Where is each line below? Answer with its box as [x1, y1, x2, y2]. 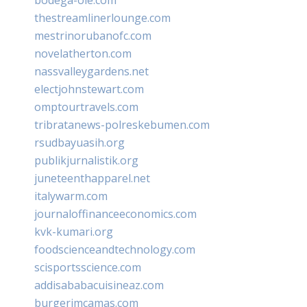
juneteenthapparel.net [34, 170, 150, 186]
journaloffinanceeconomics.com [34, 206, 197, 221]
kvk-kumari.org [34, 223, 113, 239]
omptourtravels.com [34, 99, 138, 114]
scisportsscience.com [34, 259, 141, 275]
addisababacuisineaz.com [34, 277, 164, 293]
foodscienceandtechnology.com [34, 241, 195, 257]
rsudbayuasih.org [34, 134, 125, 150]
